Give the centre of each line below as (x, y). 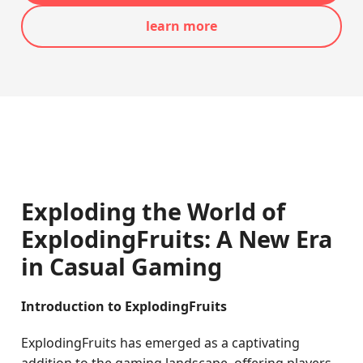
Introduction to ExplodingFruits (124, 306)
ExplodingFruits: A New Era (177, 239)
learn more (181, 26)
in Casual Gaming (122, 266)
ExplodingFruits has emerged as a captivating (161, 343)
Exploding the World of (154, 211)
